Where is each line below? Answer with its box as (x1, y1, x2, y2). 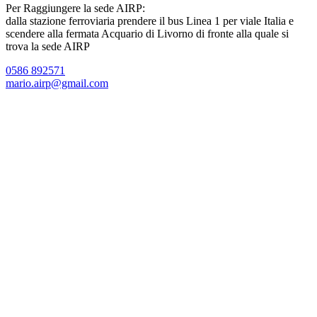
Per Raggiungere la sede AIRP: (6, 1, 145, 14)
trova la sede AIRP (6, 40, 90, 52)
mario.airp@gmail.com (6, 76, 108, 89)
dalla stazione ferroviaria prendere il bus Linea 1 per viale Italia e (6, 14, 294, 27)
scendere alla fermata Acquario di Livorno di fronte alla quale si (6, 27, 289, 40)
